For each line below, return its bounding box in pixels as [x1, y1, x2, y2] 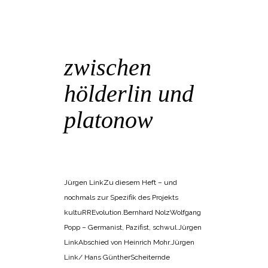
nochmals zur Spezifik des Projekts [64, 193, 178, 202]
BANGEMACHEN [129, 138, 176, 145]
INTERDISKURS [64, 153, 109, 160]
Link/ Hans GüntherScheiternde [64, 253, 170, 262]
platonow [64, 106, 153, 134]
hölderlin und [64, 80, 194, 108]
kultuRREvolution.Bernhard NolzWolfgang [64, 208, 201, 217]
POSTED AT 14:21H [64, 138, 120, 145]
